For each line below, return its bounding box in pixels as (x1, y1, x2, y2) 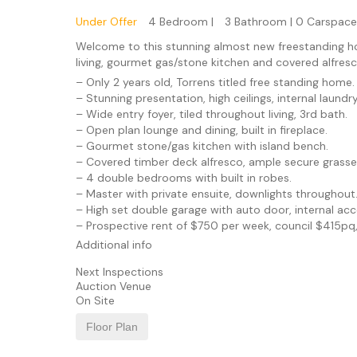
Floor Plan (85, 320, 138, 333)
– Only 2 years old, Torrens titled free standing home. (75, 74, 355, 89)
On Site (75, 292, 115, 308)
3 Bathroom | (224, 14, 292, 29)
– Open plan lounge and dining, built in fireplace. (75, 122, 328, 137)
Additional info (75, 237, 152, 252)
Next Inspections (75, 264, 163, 279)
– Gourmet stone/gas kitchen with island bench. (75, 138, 328, 153)
